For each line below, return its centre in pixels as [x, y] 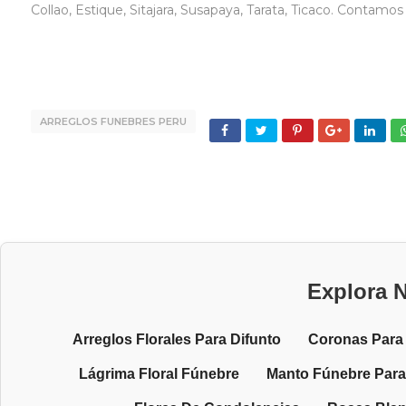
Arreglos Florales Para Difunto [176, 339]
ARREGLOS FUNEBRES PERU [113, 121]
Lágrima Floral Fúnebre [159, 373]
